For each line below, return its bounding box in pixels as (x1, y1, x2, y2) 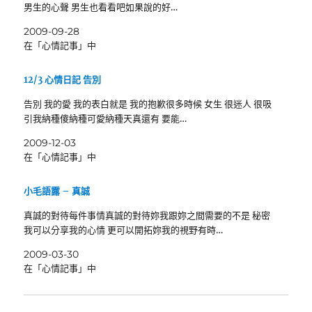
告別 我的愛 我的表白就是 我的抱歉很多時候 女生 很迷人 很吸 (24, 97, 272, 110)
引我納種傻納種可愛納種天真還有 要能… (24, 112, 187, 125)
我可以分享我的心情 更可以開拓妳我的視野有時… (24, 224, 224, 236)
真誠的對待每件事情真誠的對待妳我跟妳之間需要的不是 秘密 (24, 209, 271, 221)
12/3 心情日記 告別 (24, 73, 102, 86)
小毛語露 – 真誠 (24, 185, 91, 197)
